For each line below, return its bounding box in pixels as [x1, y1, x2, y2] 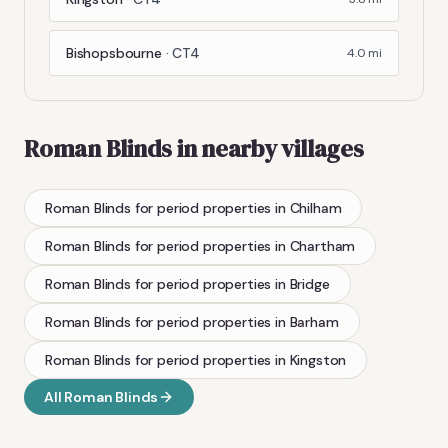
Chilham [289, 198, 342, 217]
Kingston [289, 350, 347, 369]
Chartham [289, 236, 356, 255]
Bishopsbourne [66, 43, 162, 62]
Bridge [289, 274, 330, 293]
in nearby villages [172, 131, 364, 165]
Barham [289, 312, 339, 331]
